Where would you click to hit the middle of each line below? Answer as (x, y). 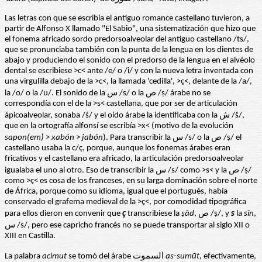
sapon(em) (24, 138)
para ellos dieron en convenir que (63, 214)
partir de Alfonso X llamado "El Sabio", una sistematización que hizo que (130, 29)
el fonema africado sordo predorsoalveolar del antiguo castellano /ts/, (127, 40)
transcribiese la (154, 214)
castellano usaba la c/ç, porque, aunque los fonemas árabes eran (118, 149)
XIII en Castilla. (30, 236)
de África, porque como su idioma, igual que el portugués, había (116, 192)
